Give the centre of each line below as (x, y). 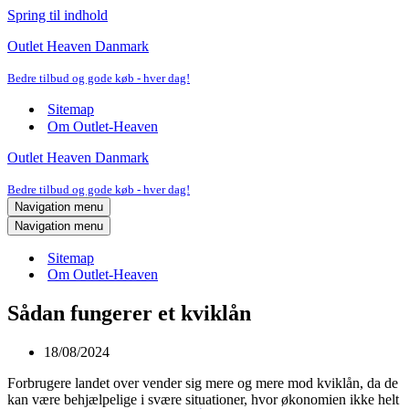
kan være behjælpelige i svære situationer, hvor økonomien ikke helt (203, 399)
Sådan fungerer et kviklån (129, 313)
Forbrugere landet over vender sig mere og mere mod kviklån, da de (203, 383)
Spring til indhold (58, 15)
